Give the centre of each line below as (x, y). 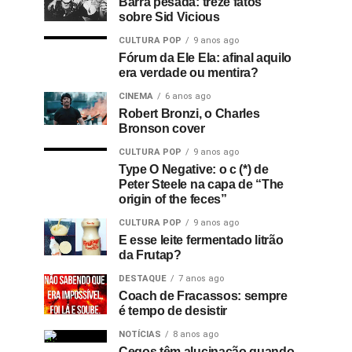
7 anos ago (201, 279)
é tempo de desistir (173, 311)
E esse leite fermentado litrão (201, 240)
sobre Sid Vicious (169, 17)
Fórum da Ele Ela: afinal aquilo (205, 58)
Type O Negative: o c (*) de (194, 169)
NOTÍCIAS (140, 334)
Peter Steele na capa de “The (202, 184)
